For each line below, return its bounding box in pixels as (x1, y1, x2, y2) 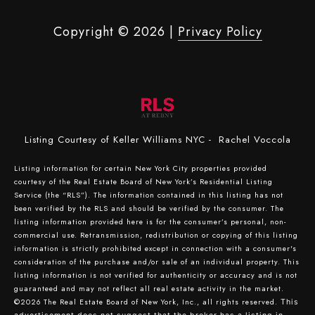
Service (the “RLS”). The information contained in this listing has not (14, 189, 283, 200)
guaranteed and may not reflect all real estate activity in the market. (14, 283, 284, 294)
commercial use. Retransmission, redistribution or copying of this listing (14, 229, 298, 240)
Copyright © (53, 22, 129, 41)
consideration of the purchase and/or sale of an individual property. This (14, 256, 300, 267)
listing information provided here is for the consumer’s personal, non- (14, 216, 286, 227)
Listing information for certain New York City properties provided (14, 162, 267, 174)
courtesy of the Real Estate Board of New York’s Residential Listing (14, 176, 273, 187)
